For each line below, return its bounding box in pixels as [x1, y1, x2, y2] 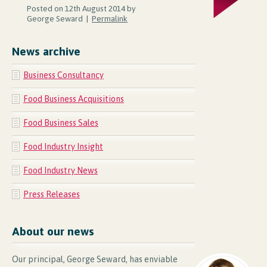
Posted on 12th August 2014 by [27, 3, 136, 13]
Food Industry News [23, 165, 98, 175]
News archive [12, 44, 80, 58]
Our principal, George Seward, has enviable [12, 254, 178, 264]
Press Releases [23, 189, 80, 199]
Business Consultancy [23, 70, 104, 80]
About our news [12, 224, 94, 238]
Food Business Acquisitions [23, 94, 124, 104]
